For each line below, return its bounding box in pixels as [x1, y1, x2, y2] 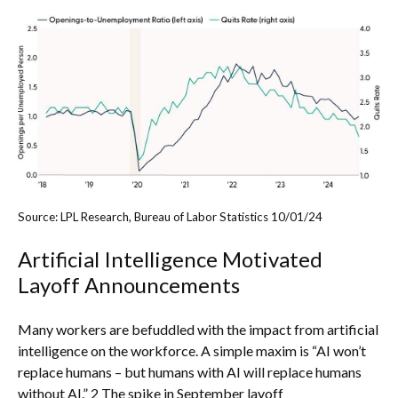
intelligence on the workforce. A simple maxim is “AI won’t [18, 341, 366, 359]
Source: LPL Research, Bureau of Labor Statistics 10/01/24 [18, 210, 325, 225]
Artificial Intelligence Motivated [18, 245, 322, 272]
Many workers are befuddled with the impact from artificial [18, 320, 378, 338]
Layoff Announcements [18, 271, 240, 298]
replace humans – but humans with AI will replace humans [18, 362, 362, 380]
